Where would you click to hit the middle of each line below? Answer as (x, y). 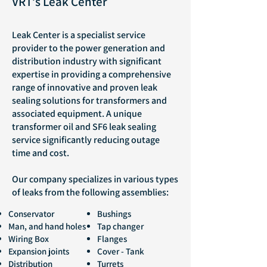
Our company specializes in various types (95, 179)
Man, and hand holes (47, 226)
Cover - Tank (121, 251)
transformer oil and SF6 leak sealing (84, 127)
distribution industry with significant (87, 61)
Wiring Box (29, 239)
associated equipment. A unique (77, 114)
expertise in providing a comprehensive (91, 74)
